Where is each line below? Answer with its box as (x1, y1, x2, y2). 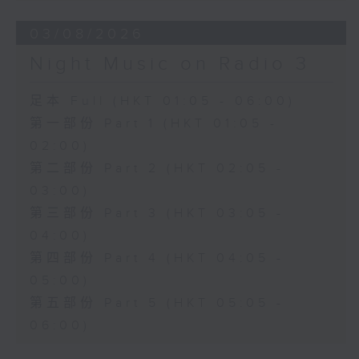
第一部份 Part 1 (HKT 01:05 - (29, 116, 278, 132)
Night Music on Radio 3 (29, 53, 310, 76)
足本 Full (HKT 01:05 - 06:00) (29, 94, 296, 110)
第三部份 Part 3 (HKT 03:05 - (29, 206, 284, 222)
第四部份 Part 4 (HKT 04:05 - (29, 251, 284, 267)
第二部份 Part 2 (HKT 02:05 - (29, 161, 284, 177)
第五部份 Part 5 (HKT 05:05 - (29, 296, 284, 312)
